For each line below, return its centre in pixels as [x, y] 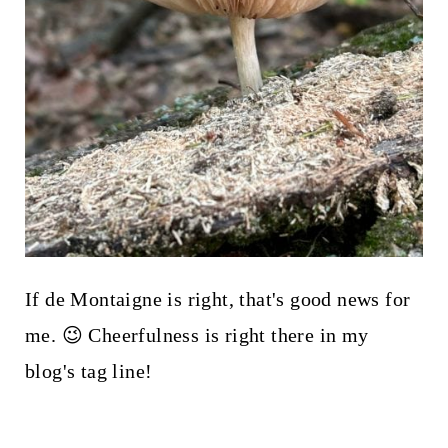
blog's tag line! [88, 370]
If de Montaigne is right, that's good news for [217, 298]
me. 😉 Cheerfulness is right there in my [196, 334]
